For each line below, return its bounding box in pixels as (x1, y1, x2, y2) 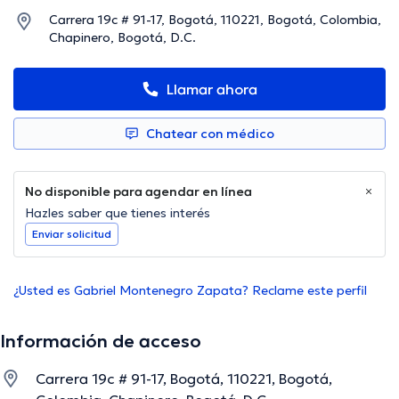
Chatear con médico (146, 126, 274, 142)
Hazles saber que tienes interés (25, 205, 210, 222)
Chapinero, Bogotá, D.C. (49, 29, 196, 46)
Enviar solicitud (32, 227, 111, 241)
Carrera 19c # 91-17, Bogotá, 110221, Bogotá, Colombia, (49, 12, 381, 28)
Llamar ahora (167, 80, 257, 99)
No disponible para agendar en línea (25, 183, 252, 200)
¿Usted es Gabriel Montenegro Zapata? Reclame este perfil (13, 282, 367, 299)
